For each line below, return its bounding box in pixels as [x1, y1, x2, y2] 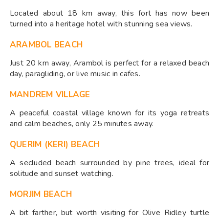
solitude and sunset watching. [10, 168, 113, 179]
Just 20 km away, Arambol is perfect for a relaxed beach [10, 57, 209, 68]
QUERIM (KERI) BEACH [10, 138, 100, 150]
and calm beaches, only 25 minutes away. [10, 118, 154, 129]
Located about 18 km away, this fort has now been [10, 7, 209, 19]
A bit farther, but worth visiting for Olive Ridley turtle [10, 207, 209, 218]
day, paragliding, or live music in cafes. [10, 68, 140, 79]
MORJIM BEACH [10, 188, 72, 200]
